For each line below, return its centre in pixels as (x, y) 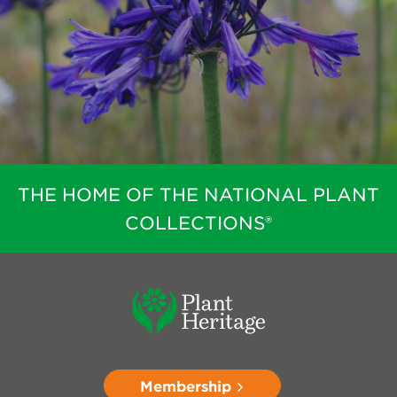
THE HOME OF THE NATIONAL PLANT (198, 195)
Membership (187, 386)
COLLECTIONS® (198, 223)
